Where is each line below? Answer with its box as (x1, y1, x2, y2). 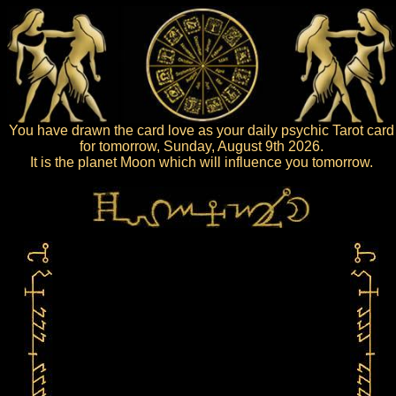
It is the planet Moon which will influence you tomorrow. (30, 155, 373, 170)
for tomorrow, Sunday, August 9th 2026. (80, 139, 324, 154)
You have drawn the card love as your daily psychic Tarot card (9, 123, 394, 138)
